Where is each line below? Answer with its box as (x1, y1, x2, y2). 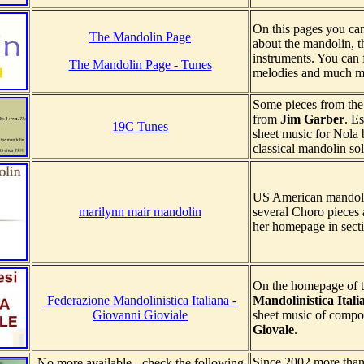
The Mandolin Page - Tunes (68, 58, 212, 72)
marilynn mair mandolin (79, 205, 201, 219)
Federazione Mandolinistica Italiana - (44, 293, 236, 308)
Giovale (253, 323, 294, 337)
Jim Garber (280, 112, 344, 127)
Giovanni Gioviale (93, 308, 188, 323)
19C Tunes (112, 119, 168, 134)
